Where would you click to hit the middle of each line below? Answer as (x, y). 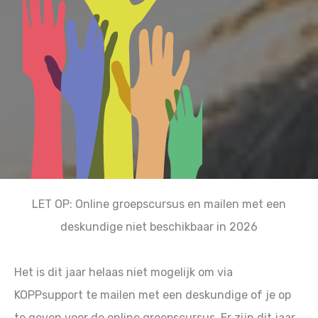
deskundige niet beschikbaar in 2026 (159, 227)
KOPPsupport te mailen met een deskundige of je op (153, 295)
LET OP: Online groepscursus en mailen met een (159, 204)
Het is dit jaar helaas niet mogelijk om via (124, 273)
